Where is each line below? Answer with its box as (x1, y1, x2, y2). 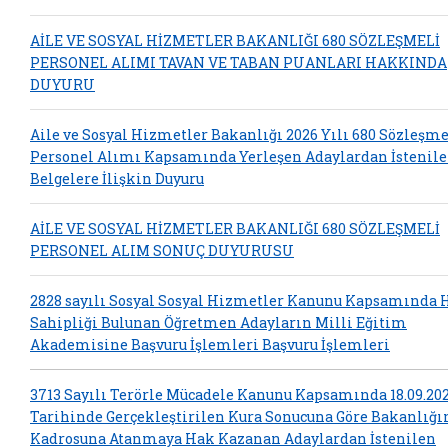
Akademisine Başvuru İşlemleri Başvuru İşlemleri (30, 334, 390, 354)
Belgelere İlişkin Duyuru (30, 168, 204, 188)
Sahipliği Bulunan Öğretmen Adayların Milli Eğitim (30, 312, 407, 332)
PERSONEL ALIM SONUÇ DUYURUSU (30, 240, 294, 260)
